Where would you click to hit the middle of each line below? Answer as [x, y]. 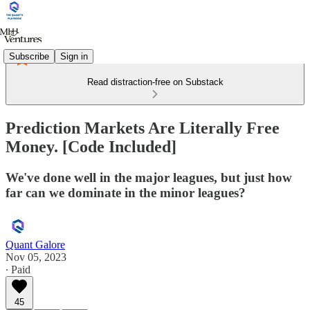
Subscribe [29, 56]
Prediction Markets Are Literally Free [143, 128]
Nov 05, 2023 [36, 257]
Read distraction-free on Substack [155, 82]
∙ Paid [18, 269]
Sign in [74, 56]
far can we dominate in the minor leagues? [126, 192]
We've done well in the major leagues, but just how [149, 177]
